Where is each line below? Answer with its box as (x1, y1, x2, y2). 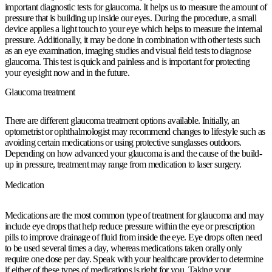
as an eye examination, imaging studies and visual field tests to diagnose (5, 46, 251, 56)
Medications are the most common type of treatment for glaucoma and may (5, 210, 264, 220)
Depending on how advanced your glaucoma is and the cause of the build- (5, 148, 262, 158)
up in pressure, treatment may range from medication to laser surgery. (5, 159, 242, 169)
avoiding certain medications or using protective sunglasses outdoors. (5, 137, 242, 148)
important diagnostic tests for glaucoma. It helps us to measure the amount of (5, 2, 267, 13)
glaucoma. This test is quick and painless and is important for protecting (5, 56, 250, 67)
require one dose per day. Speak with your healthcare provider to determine (5, 254, 263, 264)
